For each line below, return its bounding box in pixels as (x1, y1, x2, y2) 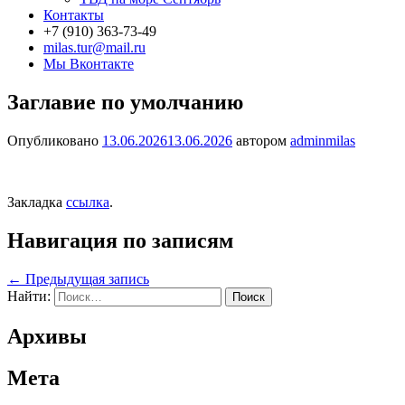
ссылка (66, 193, 109, 210)
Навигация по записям (7, 228, 233, 252)
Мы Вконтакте (43, 56, 134, 71)
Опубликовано (7, 132, 102, 148)
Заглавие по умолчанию (7, 89, 243, 114)
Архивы (7, 324, 87, 348)
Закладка (7, 193, 66, 210)
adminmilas (290, 132, 355, 148)
